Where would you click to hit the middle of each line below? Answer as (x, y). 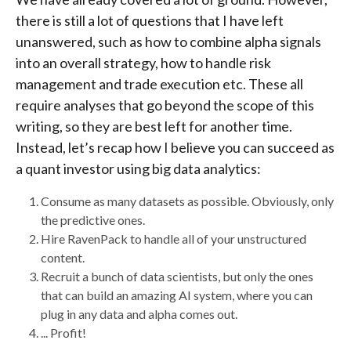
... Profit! (63, 333)
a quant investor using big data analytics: (138, 169)
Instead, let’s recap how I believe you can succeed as (175, 148)
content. (63, 258)
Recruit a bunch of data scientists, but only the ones (177, 277)
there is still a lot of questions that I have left (150, 21)
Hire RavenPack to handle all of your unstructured (174, 239)
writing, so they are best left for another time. (154, 127)
